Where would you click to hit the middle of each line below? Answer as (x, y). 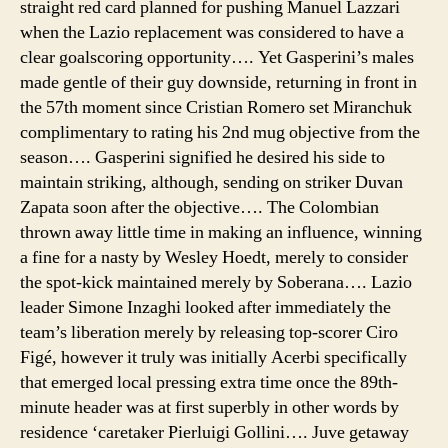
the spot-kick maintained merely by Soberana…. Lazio (216, 282)
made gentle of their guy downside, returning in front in (218, 82)
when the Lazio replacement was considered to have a (212, 32)
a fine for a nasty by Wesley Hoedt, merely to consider (214, 257)
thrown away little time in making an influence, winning (221, 232)
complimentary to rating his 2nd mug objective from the (220, 132)
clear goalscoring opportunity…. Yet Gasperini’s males (217, 57)
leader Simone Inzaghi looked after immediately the (205, 307)
